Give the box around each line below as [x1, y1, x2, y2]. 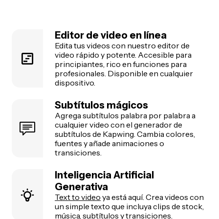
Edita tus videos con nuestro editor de [55, 41, 190, 51]
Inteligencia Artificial [55, 169, 154, 181]
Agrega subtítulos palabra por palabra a [55, 110, 196, 121]
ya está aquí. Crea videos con [101, 192, 204, 202]
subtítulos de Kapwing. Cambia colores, [55, 129, 195, 139]
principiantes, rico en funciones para [55, 59, 187, 69]
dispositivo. [55, 78, 95, 88]
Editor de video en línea [55, 29, 167, 42]
